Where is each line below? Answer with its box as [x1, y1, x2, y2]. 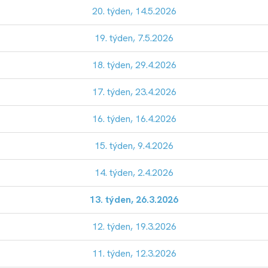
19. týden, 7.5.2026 [95, 32, 173, 45]
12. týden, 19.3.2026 [92, 220, 176, 233]
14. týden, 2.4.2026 [95, 166, 173, 179]
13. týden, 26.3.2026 [90, 193, 178, 206]
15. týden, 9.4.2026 [95, 139, 173, 153]
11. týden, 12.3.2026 [92, 247, 176, 260]
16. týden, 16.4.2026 [92, 112, 176, 126]
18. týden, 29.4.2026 [92, 59, 176, 72]
